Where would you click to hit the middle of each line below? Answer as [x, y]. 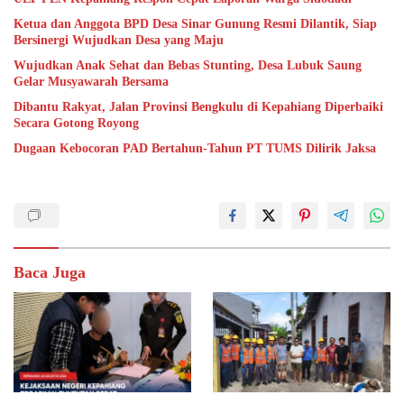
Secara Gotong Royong [76, 123]
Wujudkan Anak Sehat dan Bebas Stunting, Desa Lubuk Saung [188, 65]
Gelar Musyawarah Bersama [91, 81]
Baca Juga [50, 272]
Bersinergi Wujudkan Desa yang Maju [119, 40]
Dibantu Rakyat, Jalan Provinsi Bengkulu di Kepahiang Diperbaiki [198, 106]
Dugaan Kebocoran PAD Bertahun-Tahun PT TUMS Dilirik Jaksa [195, 148]
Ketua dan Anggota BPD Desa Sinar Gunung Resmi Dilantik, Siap [195, 23]
